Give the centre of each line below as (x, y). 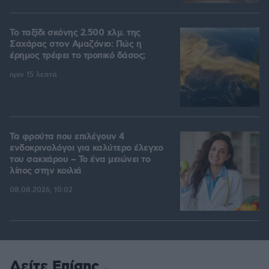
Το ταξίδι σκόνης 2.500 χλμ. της (75, 33)
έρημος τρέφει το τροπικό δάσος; (77, 56)
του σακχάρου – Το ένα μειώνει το (80, 160)
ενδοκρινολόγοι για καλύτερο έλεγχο (86, 149)
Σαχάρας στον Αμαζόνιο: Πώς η (75, 45)
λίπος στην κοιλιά (46, 171)
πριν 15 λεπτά (33, 75)
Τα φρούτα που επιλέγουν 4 (67, 137)
